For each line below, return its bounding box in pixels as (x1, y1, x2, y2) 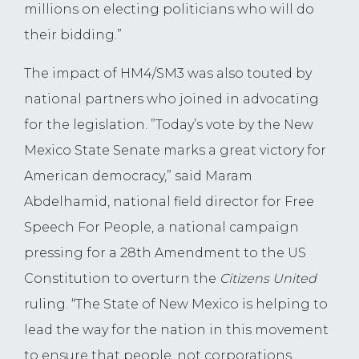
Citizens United (220, 271, 317, 287)
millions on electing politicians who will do (24, 2, 314, 18)
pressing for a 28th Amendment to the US (24, 245, 306, 261)
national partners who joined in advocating (24, 91, 319, 107)
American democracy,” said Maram (24, 168, 252, 184)
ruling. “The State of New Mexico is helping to (24, 296, 328, 313)
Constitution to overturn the (24, 271, 220, 287)
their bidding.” (24, 27, 122, 43)
